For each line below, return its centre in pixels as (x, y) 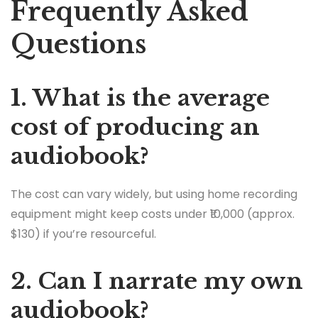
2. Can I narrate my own (157, 281)
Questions (78, 44)
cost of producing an (135, 127)
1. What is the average (140, 98)
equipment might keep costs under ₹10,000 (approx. (153, 214)
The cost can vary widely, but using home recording (154, 194)
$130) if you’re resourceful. (83, 234)
